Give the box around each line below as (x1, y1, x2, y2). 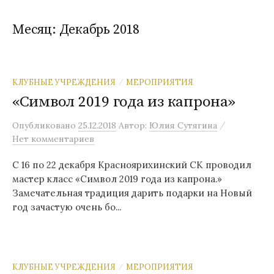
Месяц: (12, 21, 59, 38)
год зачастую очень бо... (12, 201, 121, 213)
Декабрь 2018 (59, 21, 139, 38)
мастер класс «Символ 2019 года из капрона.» (12, 173, 222, 185)
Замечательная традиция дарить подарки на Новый (12, 187, 252, 199)
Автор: (119, 120, 149, 131)
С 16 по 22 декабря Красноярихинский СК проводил (12, 159, 251, 171)
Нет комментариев (12, 133, 94, 144)
